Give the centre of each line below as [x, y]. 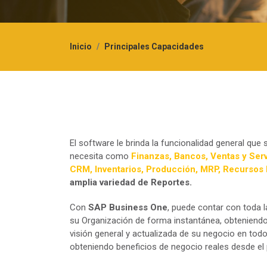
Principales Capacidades [154, 46]
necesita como [100, 156]
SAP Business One [128, 207]
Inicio [81, 46]
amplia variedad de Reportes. [131, 182]
